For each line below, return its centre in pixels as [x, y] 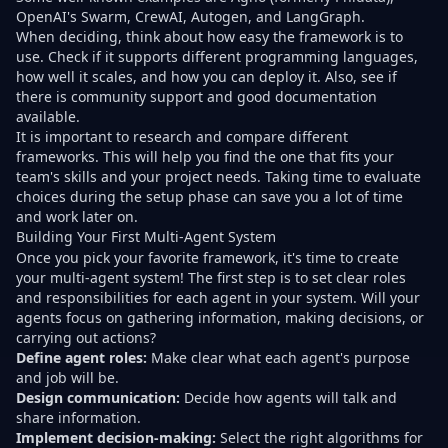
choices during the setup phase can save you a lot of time [209, 196]
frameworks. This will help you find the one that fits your [205, 156]
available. [48, 116]
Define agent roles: [81, 357]
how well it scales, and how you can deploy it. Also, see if [206, 76]
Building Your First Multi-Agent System [146, 236]
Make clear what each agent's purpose [278, 357]
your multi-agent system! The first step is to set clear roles [211, 277]
